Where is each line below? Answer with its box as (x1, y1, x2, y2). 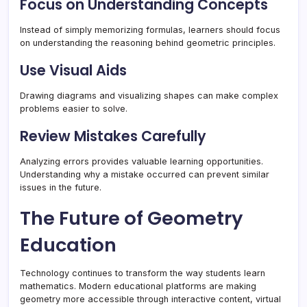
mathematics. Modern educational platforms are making (20, 281, 256, 292)
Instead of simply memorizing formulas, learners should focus (20, 25, 280, 36)
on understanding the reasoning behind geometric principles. (20, 38, 275, 49)
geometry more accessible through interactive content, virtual (20, 294, 281, 305)
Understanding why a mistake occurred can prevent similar (20, 169, 269, 180)
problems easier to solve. (20, 103, 127, 114)
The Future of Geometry (20, 205, 243, 232)
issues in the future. (20, 182, 101, 193)
